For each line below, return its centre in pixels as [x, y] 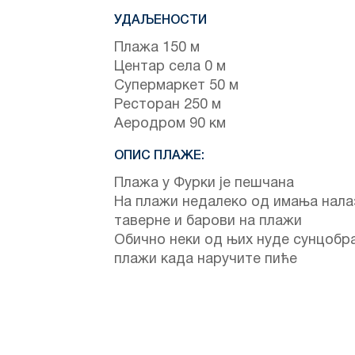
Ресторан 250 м [168, 105]
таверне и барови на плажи [208, 221]
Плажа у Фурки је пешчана [204, 183]
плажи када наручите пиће [206, 259]
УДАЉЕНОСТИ [160, 20]
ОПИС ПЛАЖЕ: [159, 156]
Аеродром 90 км [170, 124]
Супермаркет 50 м [176, 86]
